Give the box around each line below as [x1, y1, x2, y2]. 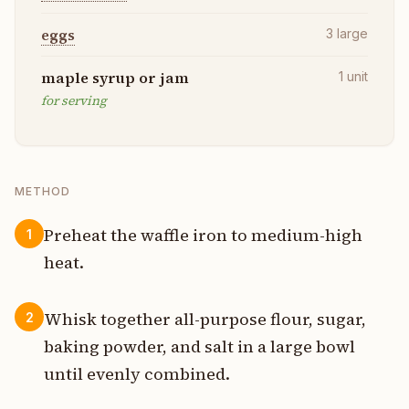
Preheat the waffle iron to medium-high [44, 224, 362, 247]
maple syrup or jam [41, 67, 189, 88]
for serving [41, 90, 107, 110]
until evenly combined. [44, 362, 230, 385]
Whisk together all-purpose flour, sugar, [44, 307, 366, 330]
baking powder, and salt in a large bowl [44, 334, 355, 358]
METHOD [15, 184, 70, 199]
